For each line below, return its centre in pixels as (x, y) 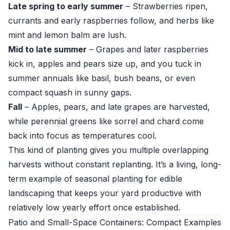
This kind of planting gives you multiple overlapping (108, 150)
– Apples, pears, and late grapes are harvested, (116, 107)
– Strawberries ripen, (166, 6)
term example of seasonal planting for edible (95, 179)
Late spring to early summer (66, 6)
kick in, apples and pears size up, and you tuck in (105, 64)
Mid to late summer (47, 49)
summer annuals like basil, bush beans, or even (102, 78)
